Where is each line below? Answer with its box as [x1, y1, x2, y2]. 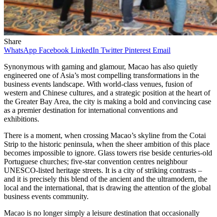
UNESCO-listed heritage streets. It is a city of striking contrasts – [4, 166, 202, 174]
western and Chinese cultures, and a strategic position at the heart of [4, 88, 210, 97]
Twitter [101, 46, 123, 54]
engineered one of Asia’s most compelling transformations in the [4, 71, 199, 79]
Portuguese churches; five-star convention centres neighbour [4, 157, 187, 166]
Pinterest [124, 46, 151, 54]
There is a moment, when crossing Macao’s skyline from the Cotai [4, 131, 206, 139]
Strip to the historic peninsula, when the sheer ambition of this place [4, 139, 210, 148]
